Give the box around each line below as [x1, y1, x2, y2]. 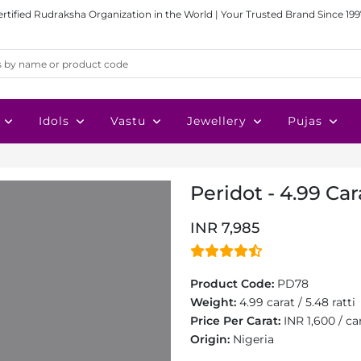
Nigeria [233, 332, 274, 346]
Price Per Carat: [190, 313, 284, 328]
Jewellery [187, 114, 247, 128]
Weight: [190, 295, 239, 309]
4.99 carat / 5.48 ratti [239, 295, 355, 309]
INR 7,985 [190, 219, 259, 237]
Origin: [190, 332, 233, 346]
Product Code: [190, 276, 277, 291]
